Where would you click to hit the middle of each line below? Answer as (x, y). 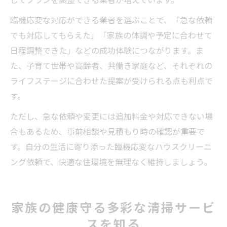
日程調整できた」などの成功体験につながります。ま (107, 50)
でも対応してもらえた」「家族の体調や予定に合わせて (111, 35)
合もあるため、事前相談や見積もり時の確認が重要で (107, 131)
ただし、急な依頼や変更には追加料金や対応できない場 (111, 116)
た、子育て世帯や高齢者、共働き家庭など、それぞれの (111, 65)
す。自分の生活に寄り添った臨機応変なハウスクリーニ (111, 146)
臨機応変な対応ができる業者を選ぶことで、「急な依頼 (111, 20)
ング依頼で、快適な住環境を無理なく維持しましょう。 (111, 162)
